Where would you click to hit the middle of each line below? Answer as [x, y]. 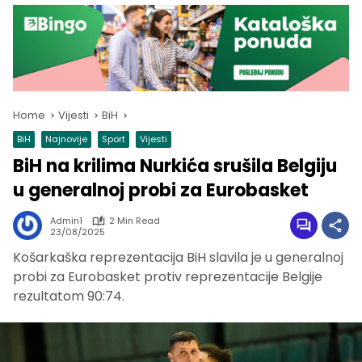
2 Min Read [135, 221]
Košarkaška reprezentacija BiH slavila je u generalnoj [178, 258]
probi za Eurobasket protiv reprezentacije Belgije [168, 277]
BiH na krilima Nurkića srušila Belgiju [175, 166]
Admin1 [66, 221]
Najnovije [66, 139]
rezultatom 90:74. [69, 297]
